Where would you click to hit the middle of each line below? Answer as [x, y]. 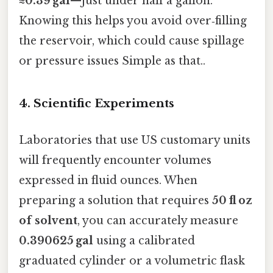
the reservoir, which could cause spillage [132, 41]
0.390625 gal [56, 240]
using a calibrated [144, 240]
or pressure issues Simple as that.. [112, 61]
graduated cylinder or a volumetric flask [132, 261]
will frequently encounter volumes [115, 160]
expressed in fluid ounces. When [108, 180]
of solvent [48, 220]
